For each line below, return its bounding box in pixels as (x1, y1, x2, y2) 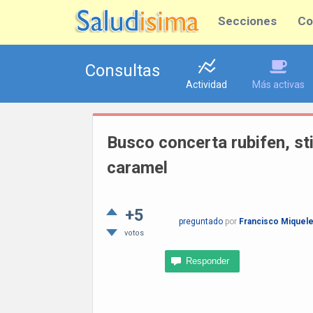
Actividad (186, 79, 227, 90)
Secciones (218, 14, 277, 28)
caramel (107, 158, 168, 177)
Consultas (85, 61, 160, 80)
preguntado (179, 217, 223, 226)
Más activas (252, 79, 305, 90)
